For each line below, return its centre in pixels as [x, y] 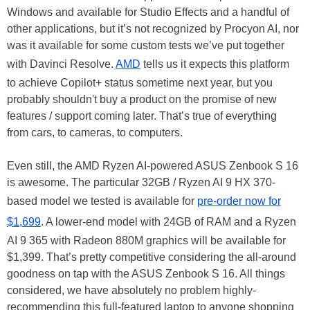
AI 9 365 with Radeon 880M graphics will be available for [146, 241]
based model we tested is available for [102, 201]
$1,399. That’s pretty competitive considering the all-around [152, 257]
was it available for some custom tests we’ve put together [146, 46]
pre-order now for [239, 201]
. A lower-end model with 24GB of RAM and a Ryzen [168, 222]
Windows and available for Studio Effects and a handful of [148, 12]
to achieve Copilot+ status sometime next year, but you [140, 83]
